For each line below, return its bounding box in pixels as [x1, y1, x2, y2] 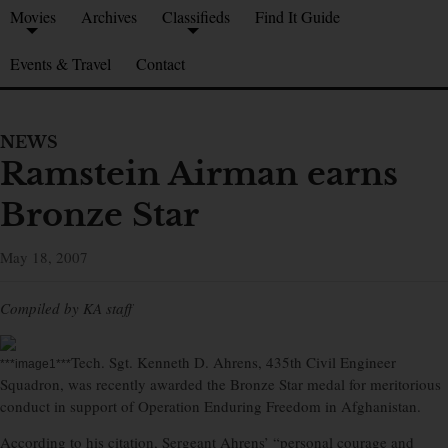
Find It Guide [255, 6, 340, 28]
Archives [81, 6, 137, 28]
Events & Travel [10, 53, 111, 75]
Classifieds [162, 6, 230, 28]
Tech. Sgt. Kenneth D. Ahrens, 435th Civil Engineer [71, 352, 396, 373]
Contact [136, 53, 185, 75]
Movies [10, 6, 56, 28]
